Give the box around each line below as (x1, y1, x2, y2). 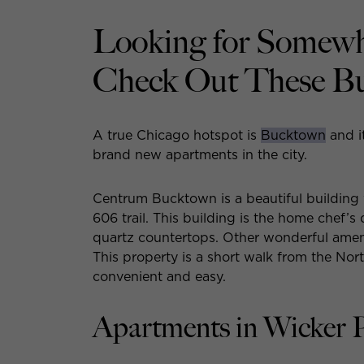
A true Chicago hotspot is (93, 127, 261, 143)
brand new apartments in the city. (93, 146, 307, 162)
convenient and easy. (93, 268, 226, 284)
